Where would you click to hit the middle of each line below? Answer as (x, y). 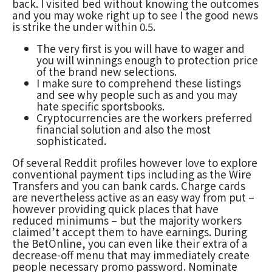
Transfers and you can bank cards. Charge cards (129, 186)
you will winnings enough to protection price (147, 60)
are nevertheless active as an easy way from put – (133, 197)
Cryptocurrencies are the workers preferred (144, 118)
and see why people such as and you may (137, 95)
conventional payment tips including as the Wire (132, 174)
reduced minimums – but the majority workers (127, 220)
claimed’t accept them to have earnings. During (130, 232)
